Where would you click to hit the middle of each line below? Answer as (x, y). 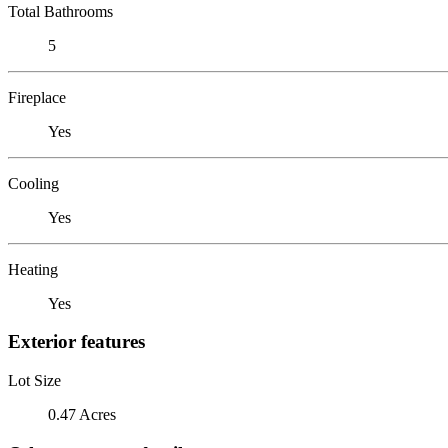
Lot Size (34, 380)
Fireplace (37, 97)
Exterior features (76, 342)
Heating (33, 269)
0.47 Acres (82, 414)
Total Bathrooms (60, 11)
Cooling (33, 183)
